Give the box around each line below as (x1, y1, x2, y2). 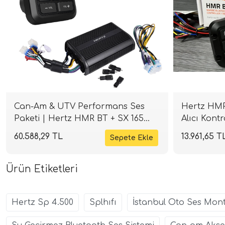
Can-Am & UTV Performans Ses (14, 102, 145, 111)
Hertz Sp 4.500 (12, 198, 73, 207)
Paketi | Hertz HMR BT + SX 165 (14, 114, 144, 124)
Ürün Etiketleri (6, 164, 78, 175)
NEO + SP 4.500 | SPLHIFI (14, 126, 121, 136)
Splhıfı (89, 198, 117, 207)
